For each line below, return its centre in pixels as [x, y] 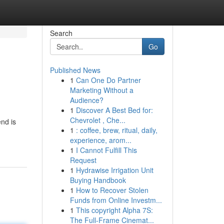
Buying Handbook [98, 180]
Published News [75, 70]
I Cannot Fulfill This [106, 150]
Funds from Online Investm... [116, 200]
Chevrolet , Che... [97, 120]
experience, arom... [100, 140]
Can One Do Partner [108, 80]
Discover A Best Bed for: [114, 110]
